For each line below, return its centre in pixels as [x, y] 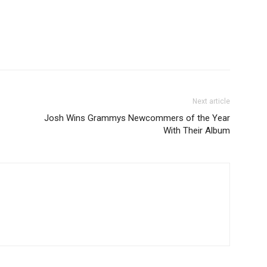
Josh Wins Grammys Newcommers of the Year [137, 118]
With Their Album [197, 131]
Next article [211, 101]
